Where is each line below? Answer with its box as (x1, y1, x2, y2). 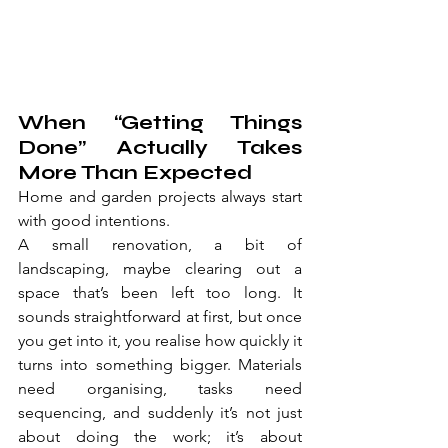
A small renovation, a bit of (18, 235, 302, 255)
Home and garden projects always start (18, 187, 302, 207)
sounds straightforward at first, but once (18, 307, 302, 327)
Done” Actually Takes (18, 135, 302, 161)
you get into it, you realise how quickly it (18, 331, 302, 351)
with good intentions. (18, 211, 170, 231)
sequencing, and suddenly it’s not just (18, 403, 302, 423)
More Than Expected (18, 160, 252, 186)
